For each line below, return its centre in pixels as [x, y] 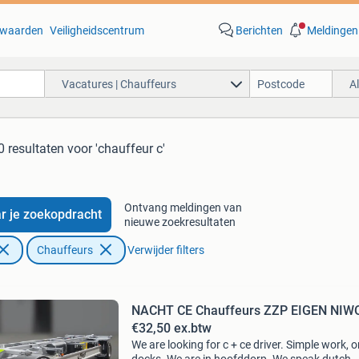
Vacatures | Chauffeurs [119, 84]
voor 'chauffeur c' [116, 149]
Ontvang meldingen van [183, 208]
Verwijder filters [165, 250]
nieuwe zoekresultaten [179, 222]
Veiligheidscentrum [97, 30]
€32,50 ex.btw [171, 328]
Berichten [259, 30]
